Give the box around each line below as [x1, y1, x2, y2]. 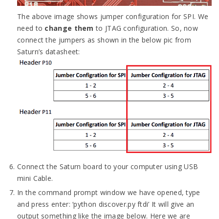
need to [17, 23, 45, 33]
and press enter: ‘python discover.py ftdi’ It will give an [17, 199, 195, 209]
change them [44, 23, 94, 33]
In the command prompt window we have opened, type [17, 187, 200, 197]
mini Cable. [17, 173, 53, 183]
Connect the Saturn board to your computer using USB [17, 161, 198, 171]
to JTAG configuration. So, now [93, 23, 198, 33]
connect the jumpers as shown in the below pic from [17, 35, 191, 44]
